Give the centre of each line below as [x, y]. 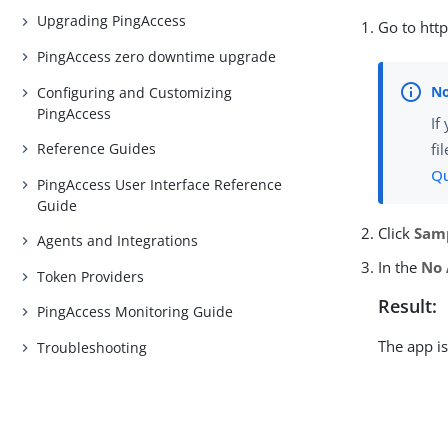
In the [400, 267]
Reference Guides [97, 149]
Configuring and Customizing [135, 92]
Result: [408, 306]
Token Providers [91, 276]
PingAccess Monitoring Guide [135, 312]
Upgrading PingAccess [112, 21]
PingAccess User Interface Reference [160, 184]
